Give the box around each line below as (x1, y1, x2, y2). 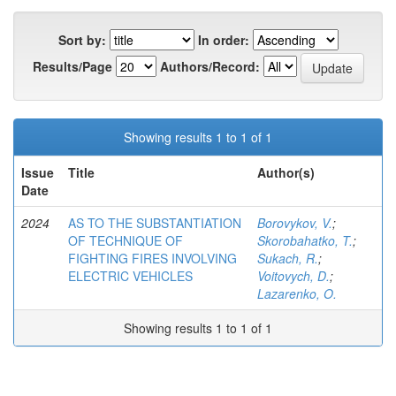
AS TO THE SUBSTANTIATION (68, 214, 241, 232)
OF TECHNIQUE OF (68, 232, 183, 249)
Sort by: (57, 31, 106, 49)
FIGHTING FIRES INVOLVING (68, 249, 237, 267)
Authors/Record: (159, 57, 260, 75)
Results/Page (32, 57, 112, 75)
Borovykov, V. (257, 214, 332, 232)
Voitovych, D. (257, 267, 330, 285)
